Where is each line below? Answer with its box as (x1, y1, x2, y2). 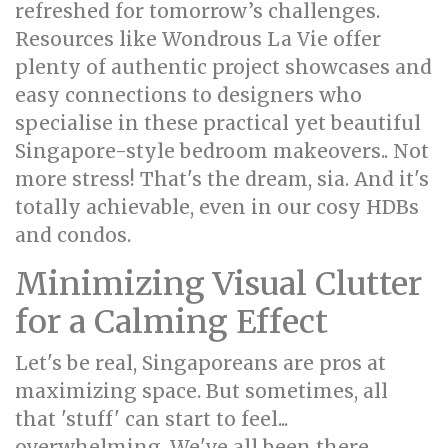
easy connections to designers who (15, 83, 362, 107)
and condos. (15, 223, 131, 247)
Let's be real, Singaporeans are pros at (15, 351, 386, 375)
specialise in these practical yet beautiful (15, 111, 421, 135)
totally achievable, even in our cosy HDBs (15, 195, 419, 219)
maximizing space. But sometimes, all (15, 379, 388, 403)
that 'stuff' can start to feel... (15, 407, 288, 431)
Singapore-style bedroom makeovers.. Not (15, 139, 429, 163)
